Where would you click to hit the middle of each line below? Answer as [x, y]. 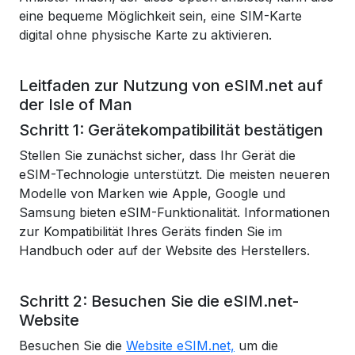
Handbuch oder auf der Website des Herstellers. [164, 250]
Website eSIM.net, [180, 345]
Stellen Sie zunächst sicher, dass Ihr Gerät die [157, 155]
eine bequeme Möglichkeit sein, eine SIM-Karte [160, 16]
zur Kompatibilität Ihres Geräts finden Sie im [151, 231]
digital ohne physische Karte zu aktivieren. [145, 35]
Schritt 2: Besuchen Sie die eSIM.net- [159, 301]
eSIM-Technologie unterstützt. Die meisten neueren [174, 174]
